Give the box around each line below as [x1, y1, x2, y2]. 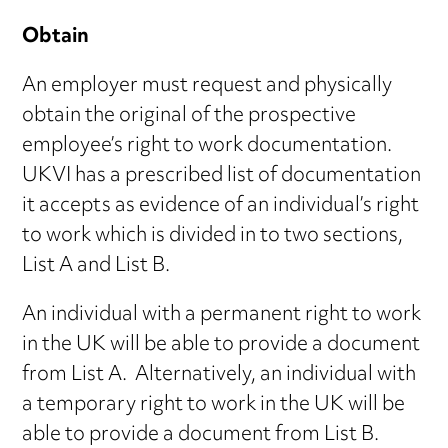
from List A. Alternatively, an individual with [22, 355, 417, 397]
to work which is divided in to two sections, [22, 216, 404, 258]
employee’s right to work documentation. [22, 126, 397, 168]
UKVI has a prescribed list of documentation [22, 156, 422, 198]
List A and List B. [22, 246, 171, 288]
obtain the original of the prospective [22, 96, 357, 138]
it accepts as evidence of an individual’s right [22, 186, 420, 228]
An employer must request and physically [22, 66, 393, 108]
